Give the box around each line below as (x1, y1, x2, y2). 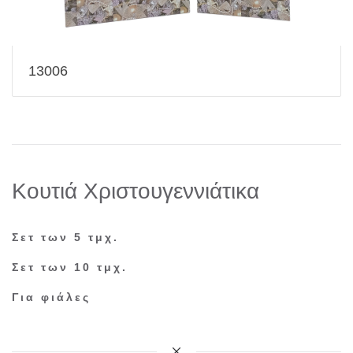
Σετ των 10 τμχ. (12, 261, 128, 273)
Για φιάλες (12, 291, 91, 303)
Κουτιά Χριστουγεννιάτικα (12, 179, 259, 203)
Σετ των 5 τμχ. (12, 231, 119, 243)
